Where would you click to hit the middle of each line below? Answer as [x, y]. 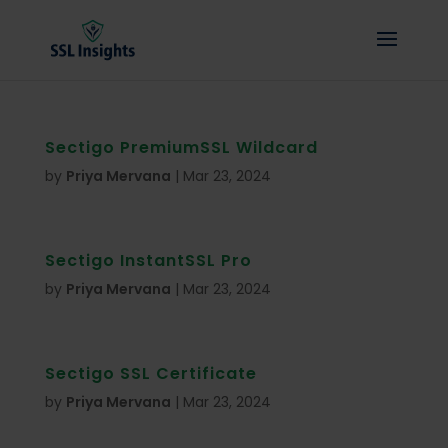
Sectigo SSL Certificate [150, 373]
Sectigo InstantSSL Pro [148, 260]
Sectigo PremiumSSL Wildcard [181, 147]
